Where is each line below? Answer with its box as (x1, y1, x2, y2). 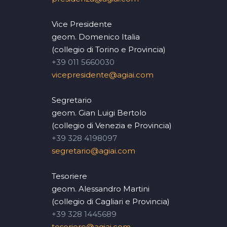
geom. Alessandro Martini (52, 183, 149, 194)
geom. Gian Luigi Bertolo (52, 107, 146, 118)
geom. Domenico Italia (52, 31, 140, 42)
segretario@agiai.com (52, 145, 135, 156)
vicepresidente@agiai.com (52, 69, 154, 80)
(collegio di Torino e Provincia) (52, 44, 166, 54)
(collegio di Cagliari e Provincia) (52, 196, 170, 206)
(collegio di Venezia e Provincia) (52, 120, 172, 130)
